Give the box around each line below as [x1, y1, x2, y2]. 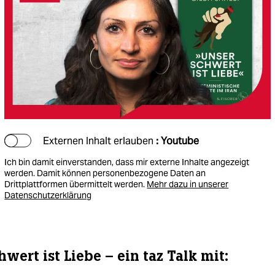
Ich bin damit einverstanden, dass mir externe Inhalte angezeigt [4, 156, 250, 168]
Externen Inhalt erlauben [43, 134, 157, 147]
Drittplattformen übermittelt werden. [4, 178, 147, 190]
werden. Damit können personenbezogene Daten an [4, 167, 206, 179]
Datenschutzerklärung [4, 189, 92, 201]
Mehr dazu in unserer [147, 178, 229, 190]
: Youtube [156, 134, 199, 147]
